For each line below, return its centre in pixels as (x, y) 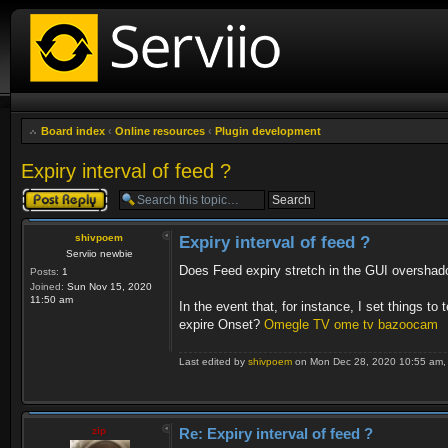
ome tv (354, 324)
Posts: (44, 271)
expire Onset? (221, 324)
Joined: (47, 286)
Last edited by (213, 361)
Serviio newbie (99, 253)
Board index (73, 131)
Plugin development (268, 131)
